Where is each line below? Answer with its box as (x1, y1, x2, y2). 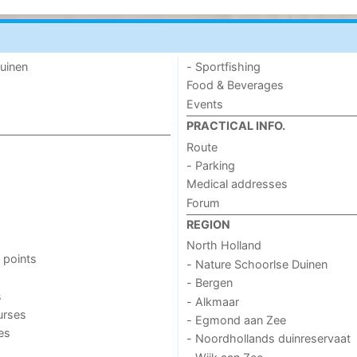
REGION (186, 218, 230, 232)
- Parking (186, 158, 235, 172)
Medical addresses (186, 177, 288, 191)
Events (186, 96, 223, 111)
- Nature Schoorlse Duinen (186, 257, 328, 271)
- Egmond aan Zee (186, 312, 286, 327)
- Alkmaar (186, 294, 239, 308)
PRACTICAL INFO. (186, 119, 285, 133)
